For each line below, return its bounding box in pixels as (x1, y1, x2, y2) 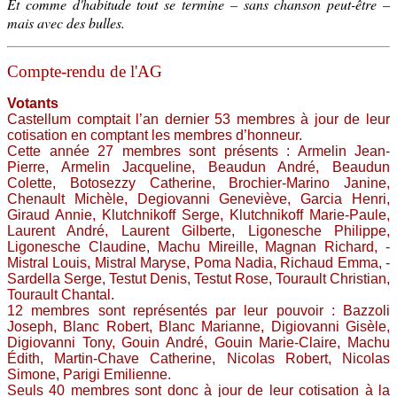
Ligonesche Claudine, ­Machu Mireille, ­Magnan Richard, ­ (7, 239, 390, 254)
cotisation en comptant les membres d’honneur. (7, 128, 302, 143)
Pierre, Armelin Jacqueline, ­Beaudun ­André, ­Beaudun (7, 160, 390, 175)
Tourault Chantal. (7, 287, 114, 302)
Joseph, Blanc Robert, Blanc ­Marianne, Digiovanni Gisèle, (7, 319, 390, 334)
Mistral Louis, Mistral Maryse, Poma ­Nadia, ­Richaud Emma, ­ (7, 255, 390, 270)
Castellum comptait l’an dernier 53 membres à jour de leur (7, 112, 390, 127)
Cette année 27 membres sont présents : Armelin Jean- (7, 144, 390, 159)
